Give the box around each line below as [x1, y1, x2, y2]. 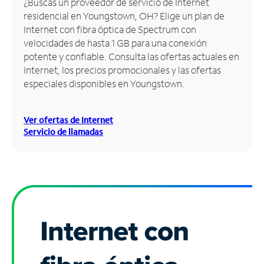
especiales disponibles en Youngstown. [24, 77, 184, 90]
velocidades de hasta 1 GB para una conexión [24, 36, 207, 49]
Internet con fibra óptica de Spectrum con [24, 22, 196, 35]
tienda [9, 69, 38, 82]
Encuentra [9, 41, 55, 54]
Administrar [9, 16, 63, 29]
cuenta [9, 31, 40, 44]
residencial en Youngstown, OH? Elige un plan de [24, 9, 225, 22]
